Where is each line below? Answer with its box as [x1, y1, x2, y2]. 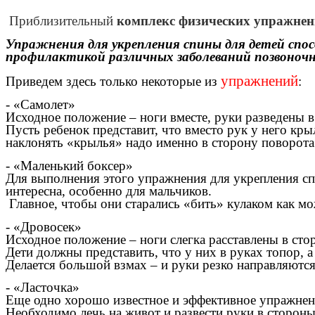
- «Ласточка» [6, 280, 79, 295]
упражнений [217, 72, 298, 89]
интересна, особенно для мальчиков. [6, 184, 212, 199]
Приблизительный [6, 13, 117, 29]
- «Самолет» [6, 97, 75, 112]
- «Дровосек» [6, 219, 82, 234]
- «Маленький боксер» [6, 158, 133, 174]
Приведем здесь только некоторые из [6, 73, 217, 89]
